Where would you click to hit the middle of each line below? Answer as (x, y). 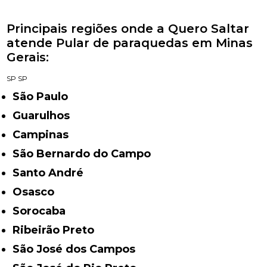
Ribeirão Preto (58, 230)
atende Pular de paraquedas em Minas (130, 43)
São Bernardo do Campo (86, 154)
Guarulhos (46, 116)
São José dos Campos (78, 249)
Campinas (45, 135)
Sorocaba (43, 211)
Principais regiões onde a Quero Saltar (128, 29)
